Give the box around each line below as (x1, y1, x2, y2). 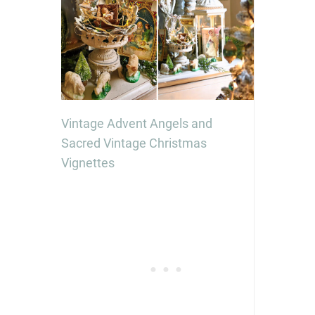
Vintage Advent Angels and (60, 115, 212, 131)
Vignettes (60, 155, 115, 170)
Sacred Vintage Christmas (60, 135, 207, 150)
